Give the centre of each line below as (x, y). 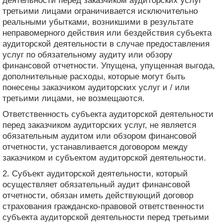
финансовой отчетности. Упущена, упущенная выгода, (109, 65)
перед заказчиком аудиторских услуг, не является (99, 125)
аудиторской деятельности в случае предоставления (106, 44)
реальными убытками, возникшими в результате (98, 22)
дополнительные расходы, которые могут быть (94, 76)
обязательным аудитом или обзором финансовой (100, 136)
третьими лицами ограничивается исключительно (100, 11)
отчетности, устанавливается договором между (95, 147)
